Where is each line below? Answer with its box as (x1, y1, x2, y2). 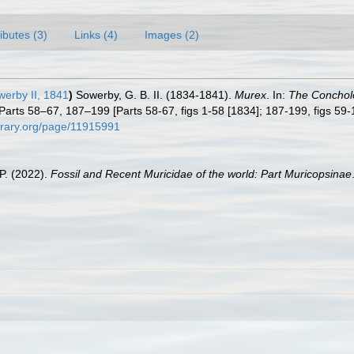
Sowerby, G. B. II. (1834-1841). (76, 88, 235, 101)
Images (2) (145, 28, 199, 41)
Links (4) (74, 28, 118, 41)
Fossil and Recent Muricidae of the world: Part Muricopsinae (51, 168, 352, 180)
